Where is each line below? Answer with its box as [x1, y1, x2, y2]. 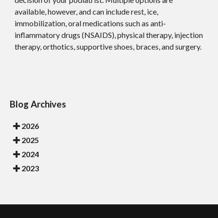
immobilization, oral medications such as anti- [15, 18, 166, 28]
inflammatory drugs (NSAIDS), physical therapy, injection [15, 30, 203, 40]
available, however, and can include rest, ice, [15, 7, 158, 17]
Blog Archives [10, 99, 66, 110]
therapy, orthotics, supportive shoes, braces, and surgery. [15, 42, 201, 52]
